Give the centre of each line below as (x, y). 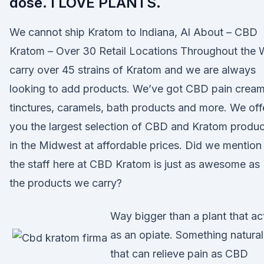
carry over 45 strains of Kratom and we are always (133, 70)
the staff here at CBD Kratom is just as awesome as (135, 164)
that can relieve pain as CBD (179, 254)
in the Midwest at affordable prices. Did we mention (136, 145)
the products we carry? (66, 183)
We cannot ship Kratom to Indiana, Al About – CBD (133, 32)
